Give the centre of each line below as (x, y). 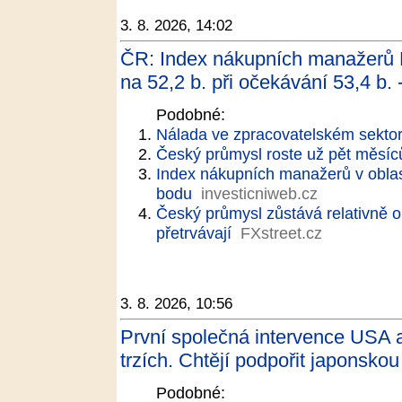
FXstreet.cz (281, 233)
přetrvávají (194, 233)
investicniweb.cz (259, 193)
